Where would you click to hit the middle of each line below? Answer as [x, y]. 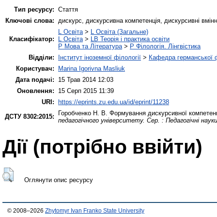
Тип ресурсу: [34, 9]
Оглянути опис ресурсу [58, 180]
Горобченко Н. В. [83, 113]
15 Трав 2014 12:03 [86, 79]
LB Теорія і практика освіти [130, 39]
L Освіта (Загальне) [119, 31]
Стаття [68, 9]
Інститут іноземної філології [100, 57]
